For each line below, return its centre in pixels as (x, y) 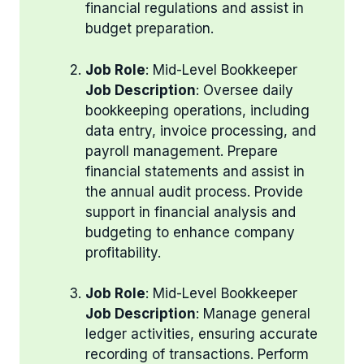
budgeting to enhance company (190, 232)
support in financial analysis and (191, 212)
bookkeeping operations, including (197, 110)
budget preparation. (149, 28)
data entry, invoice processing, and (201, 130)
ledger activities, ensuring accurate (201, 334)
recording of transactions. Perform (197, 354)
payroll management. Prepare (182, 151)
